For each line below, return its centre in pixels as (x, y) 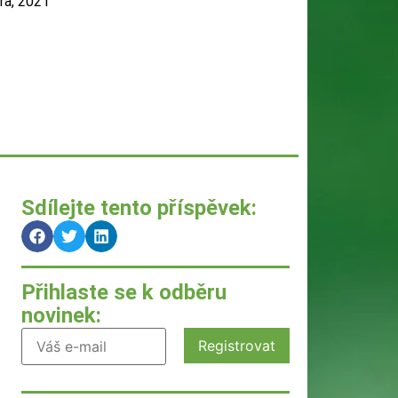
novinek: (61, 315)
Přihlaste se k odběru (124, 292)
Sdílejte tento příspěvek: (139, 207)
